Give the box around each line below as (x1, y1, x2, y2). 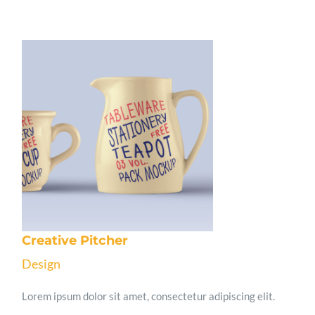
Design (22, 255, 61, 271)
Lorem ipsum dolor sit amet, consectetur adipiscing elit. (22, 289, 276, 302)
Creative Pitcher (22, 232, 129, 248)
